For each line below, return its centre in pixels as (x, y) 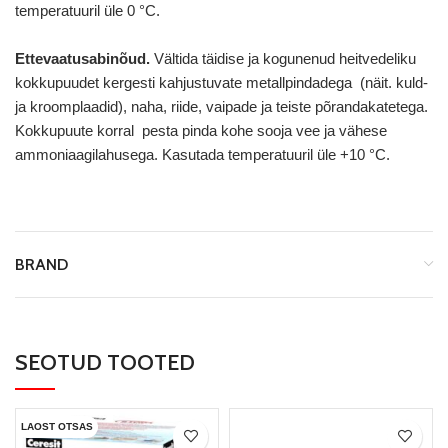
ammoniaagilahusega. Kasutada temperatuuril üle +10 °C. (202, 154)
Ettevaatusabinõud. (84, 58)
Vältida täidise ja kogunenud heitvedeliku (285, 58)
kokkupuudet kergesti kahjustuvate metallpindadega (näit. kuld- (221, 82)
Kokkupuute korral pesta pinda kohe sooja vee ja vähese (201, 130)
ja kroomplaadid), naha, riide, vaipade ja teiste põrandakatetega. (221, 106)
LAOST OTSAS (57, 426)
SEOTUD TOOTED (105, 362)
